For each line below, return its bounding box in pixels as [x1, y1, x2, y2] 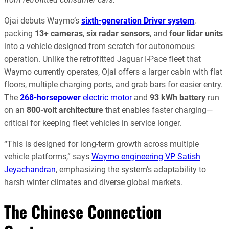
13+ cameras [35, 28, 83, 38]
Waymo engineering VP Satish [91, 152, 200, 162]
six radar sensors [86, 28, 150, 38]
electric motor [83, 92, 132, 102]
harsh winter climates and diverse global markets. [4, 177, 182, 188]
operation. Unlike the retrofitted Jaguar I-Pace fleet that [4, 54, 201, 64]
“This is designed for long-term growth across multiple [4, 139, 199, 149]
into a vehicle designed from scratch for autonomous [4, 41, 195, 51]
